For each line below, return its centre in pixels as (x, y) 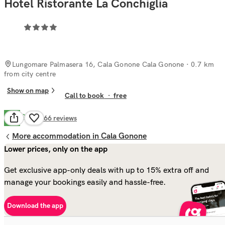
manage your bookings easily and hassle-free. (85, 182)
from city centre (30, 74)
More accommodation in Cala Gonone (79, 136)
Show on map (28, 90)
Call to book (85, 96)
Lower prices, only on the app (56, 149)
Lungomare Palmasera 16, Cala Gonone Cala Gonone (98, 64)
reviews (65, 118)
